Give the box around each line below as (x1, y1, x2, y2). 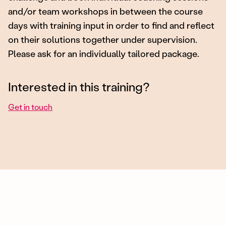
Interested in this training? (8, 78, 150, 94)
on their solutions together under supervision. (8, 33, 197, 45)
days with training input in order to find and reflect (8, 19, 214, 31)
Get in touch (8, 101, 52, 112)
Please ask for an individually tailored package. (8, 47, 199, 60)
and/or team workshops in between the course (8, 5, 203, 17)
